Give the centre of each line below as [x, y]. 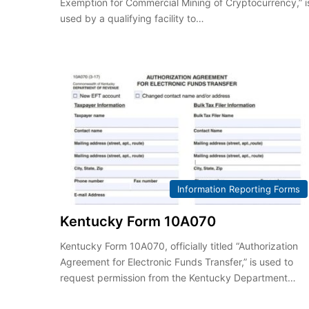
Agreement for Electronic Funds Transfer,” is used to [177, 262]
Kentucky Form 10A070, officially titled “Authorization [179, 246]
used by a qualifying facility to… [132, 18]
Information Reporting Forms [238, 189]
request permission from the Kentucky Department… [178, 278]
